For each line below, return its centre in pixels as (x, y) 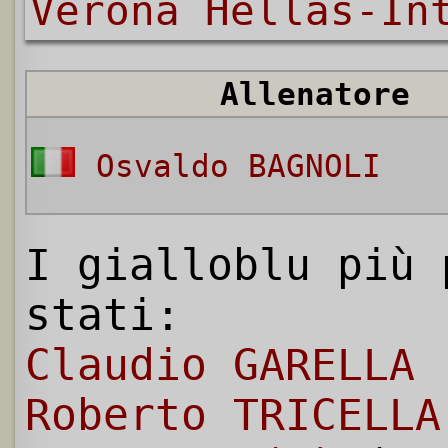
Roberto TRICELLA (233, 415)
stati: (103, 315)
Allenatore (314, 94)
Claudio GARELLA (220, 365)
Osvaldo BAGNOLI (238, 166)
